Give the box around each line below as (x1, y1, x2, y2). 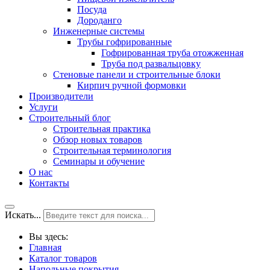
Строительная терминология (53, 145, 171, 155)
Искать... (5, 210, 41, 220)
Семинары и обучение (53, 156, 145, 166)
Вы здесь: (29, 231, 73, 242)
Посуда (77, 4, 107, 14)
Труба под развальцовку (101, 58, 201, 69)
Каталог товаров (29, 253, 97, 263)
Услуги (29, 102, 58, 112)
